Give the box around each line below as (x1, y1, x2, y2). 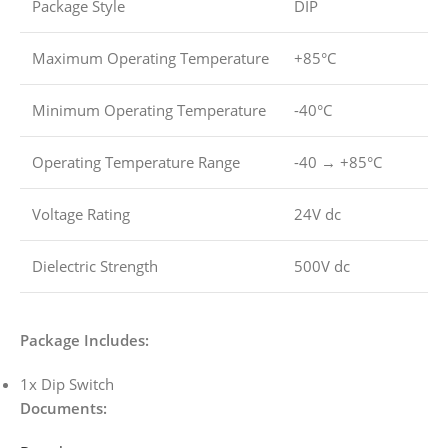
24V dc (294, 204, 341, 225)
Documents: (20, 398, 107, 419)
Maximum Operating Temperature (32, 48, 269, 69)
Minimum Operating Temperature (32, 100, 266, 121)
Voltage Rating (32, 204, 130, 225)
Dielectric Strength (32, 256, 158, 277)
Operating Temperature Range (32, 152, 240, 173)
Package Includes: (20, 330, 149, 351)
